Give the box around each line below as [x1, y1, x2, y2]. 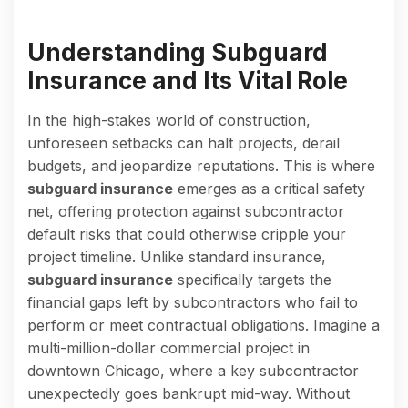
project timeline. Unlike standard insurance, [27, 247, 326, 266]
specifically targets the [173, 270, 331, 289]
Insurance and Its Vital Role [27, 66, 348, 95]
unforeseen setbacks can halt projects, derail [27, 133, 340, 152]
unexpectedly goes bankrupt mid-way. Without [27, 383, 350, 403]
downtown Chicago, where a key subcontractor [27, 361, 359, 380]
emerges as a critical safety [173, 178, 365, 198]
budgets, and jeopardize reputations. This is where [27, 156, 375, 175]
